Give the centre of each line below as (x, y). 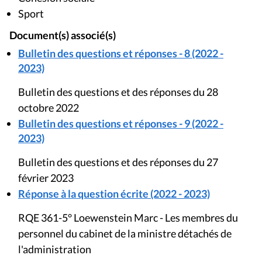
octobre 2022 (49, 107)
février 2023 (46, 177)
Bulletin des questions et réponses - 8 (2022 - (121, 53)
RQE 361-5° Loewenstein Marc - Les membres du (128, 217)
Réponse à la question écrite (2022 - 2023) (114, 193)
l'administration (55, 249)
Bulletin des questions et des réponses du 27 (118, 162)
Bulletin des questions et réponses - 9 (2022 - (121, 123)
